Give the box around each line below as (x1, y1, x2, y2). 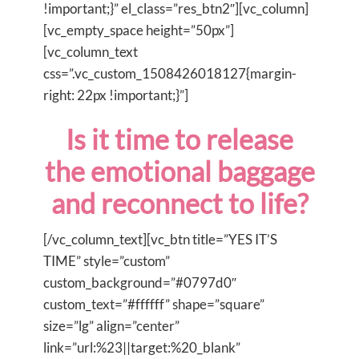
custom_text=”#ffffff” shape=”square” (43, 295, 264, 313)
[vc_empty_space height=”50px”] (43, 21, 234, 38)
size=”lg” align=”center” (43, 317, 179, 334)
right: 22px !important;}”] (43, 86, 188, 103)
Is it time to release (66, 122, 293, 155)
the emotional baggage (44, 154, 315, 188)
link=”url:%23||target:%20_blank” (43, 338, 240, 356)
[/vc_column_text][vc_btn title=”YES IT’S (43, 230, 277, 248)
